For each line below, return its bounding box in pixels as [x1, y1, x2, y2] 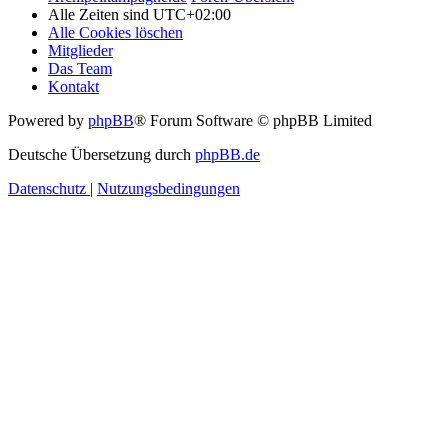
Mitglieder [48, 41, 113, 59]
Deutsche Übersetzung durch [8, 145, 195, 163]
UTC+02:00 [153, 5, 231, 23]
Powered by [8, 111, 88, 129]
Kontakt [48, 77, 99, 95]
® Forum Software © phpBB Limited [134, 111, 372, 129]
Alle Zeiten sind [48, 5, 153, 23]
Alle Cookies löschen [48, 23, 183, 41]
